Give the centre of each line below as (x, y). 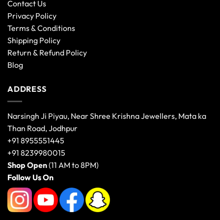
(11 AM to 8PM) (73, 165)
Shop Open (27, 165)
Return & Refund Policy (47, 53)
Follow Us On (30, 177)
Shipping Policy (34, 41)
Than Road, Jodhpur (42, 128)
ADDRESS (27, 89)
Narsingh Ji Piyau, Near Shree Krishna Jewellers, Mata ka (107, 116)
